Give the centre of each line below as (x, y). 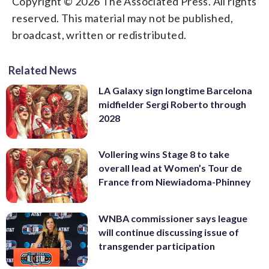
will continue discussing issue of (169, 232)
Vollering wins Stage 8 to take (164, 154)
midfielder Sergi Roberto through (172, 104)
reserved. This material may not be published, (122, 18)
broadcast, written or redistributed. (99, 35)
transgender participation (157, 246)
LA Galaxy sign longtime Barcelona (175, 90)
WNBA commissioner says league (173, 218)
